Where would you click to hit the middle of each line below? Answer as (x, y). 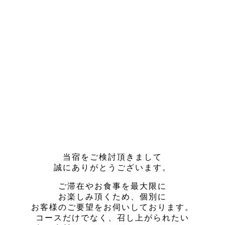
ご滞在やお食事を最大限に (113, 186)
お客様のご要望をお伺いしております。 (113, 207)
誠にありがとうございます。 (113, 168)
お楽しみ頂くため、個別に (113, 197)
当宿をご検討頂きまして (113, 157)
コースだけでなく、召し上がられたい (113, 218)
